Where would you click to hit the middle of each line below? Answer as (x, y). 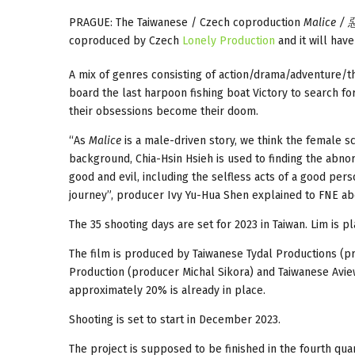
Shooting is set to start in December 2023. (175, 319)
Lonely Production (229, 40)
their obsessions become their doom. (164, 111)
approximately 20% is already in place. (167, 290)
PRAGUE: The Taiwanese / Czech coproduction (186, 22)
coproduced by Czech (126, 40)
